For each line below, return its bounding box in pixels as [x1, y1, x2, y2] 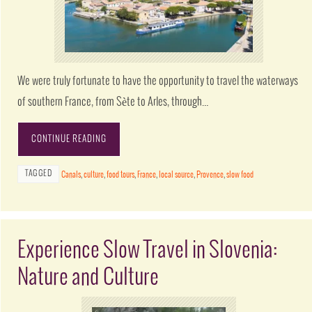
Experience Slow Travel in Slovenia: [17, 238, 278, 262]
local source [159, 170, 194, 180]
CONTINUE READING [31, 134, 107, 144]
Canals [61, 170, 81, 180]
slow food [226, 170, 254, 180]
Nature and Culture [17, 265, 159, 289]
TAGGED [25, 169, 52, 178]
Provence [196, 170, 224, 180]
